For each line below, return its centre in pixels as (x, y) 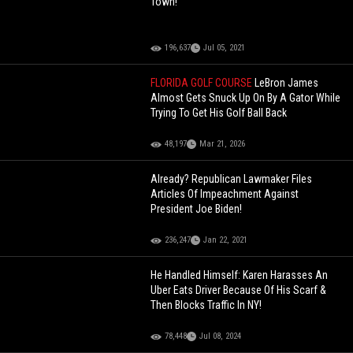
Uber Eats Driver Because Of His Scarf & (239, 290)
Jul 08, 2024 (221, 336)
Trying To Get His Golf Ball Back (219, 113)
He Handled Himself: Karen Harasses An (240, 275)
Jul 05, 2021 (225, 48)
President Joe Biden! (197, 209)
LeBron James (287, 83)
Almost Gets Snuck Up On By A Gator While (246, 98)
